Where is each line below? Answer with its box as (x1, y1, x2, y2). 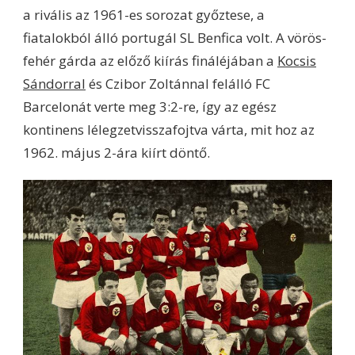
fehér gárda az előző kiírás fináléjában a (23, 51, 277, 70)
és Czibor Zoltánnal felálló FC (86, 74, 270, 93)
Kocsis (277, 51, 316, 70)
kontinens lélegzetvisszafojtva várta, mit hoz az (23, 120, 315, 139)
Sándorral (23, 74, 86, 93)
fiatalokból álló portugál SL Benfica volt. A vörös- (23, 28, 326, 47)
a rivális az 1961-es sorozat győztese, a (23, 5, 265, 24)
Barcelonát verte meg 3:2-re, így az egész (23, 97, 277, 116)
